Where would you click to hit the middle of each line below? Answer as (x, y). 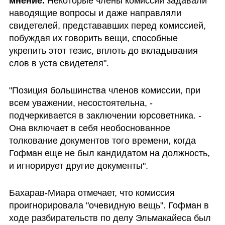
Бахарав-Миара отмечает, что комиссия (92, 193)
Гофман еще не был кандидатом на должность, (109, 153)
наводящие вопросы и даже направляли (95, 13)
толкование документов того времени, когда (102, 140)
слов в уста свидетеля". (59, 63)
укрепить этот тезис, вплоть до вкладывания (103, 50)
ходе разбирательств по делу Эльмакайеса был (110, 218)
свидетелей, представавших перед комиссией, (107, 25)
